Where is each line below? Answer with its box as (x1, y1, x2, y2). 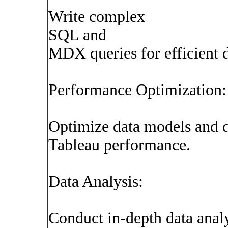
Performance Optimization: (48, 81, 226, 99)
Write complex (48, 8, 145, 25)
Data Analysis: (48, 173, 143, 190)
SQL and (48, 26, 106, 44)
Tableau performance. (48, 136, 190, 154)
